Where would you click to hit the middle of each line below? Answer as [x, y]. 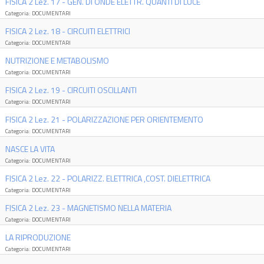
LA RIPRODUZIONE [38, 237]
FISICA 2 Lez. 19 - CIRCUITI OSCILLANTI [71, 90]
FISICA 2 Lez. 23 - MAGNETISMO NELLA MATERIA [88, 208]
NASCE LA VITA [30, 149]
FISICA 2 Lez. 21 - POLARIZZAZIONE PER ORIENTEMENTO [104, 119]
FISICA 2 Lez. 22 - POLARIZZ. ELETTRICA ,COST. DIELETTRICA [108, 178]
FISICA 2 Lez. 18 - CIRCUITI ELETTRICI [67, 31]
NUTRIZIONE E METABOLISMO [57, 60]
